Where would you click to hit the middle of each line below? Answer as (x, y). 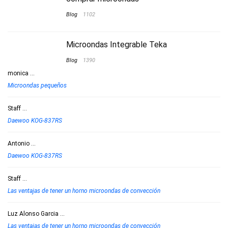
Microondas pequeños (37, 85)
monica (18, 73)
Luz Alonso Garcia (33, 213)
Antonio (19, 143)
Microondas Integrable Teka (117, 44)
